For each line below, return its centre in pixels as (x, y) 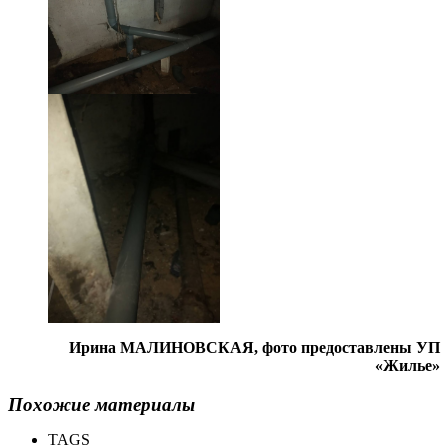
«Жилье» (407, 366)
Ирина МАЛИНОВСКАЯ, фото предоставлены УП (254, 348)
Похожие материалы (101, 405)
